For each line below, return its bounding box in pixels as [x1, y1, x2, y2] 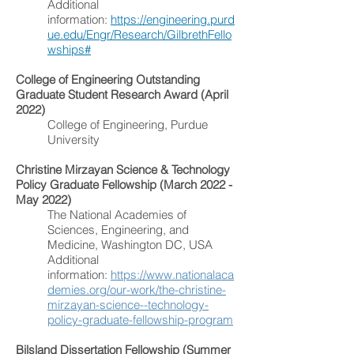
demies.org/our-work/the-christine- [47, 282, 226, 297]
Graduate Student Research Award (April [16, 87, 228, 102]
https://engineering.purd [111, 12, 235, 27]
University [47, 132, 100, 147]
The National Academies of [47, 207, 186, 222]
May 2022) [16, 192, 71, 207]
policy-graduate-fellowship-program [47, 312, 233, 327]
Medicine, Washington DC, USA [47, 237, 213, 252]
